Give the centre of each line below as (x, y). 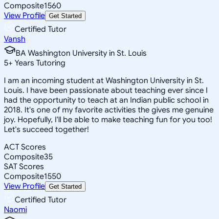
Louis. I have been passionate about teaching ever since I (106, 90)
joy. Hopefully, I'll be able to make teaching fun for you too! (108, 120)
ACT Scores (25, 147)
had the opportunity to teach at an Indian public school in (106, 100)
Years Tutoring (39, 63)
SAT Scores (24, 166)
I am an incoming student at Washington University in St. (104, 80)
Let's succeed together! (46, 129)
